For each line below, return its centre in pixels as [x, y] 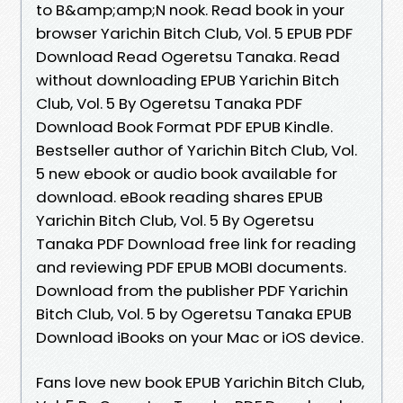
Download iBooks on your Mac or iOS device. [200, 337]
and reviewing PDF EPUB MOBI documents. [191, 267]
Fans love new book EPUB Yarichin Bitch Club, [200, 382]
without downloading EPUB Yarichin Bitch [188, 80]
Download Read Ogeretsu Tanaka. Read [188, 56]
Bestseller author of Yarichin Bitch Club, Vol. [197, 150]
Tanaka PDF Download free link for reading [196, 243]
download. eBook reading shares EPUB [179, 197]
